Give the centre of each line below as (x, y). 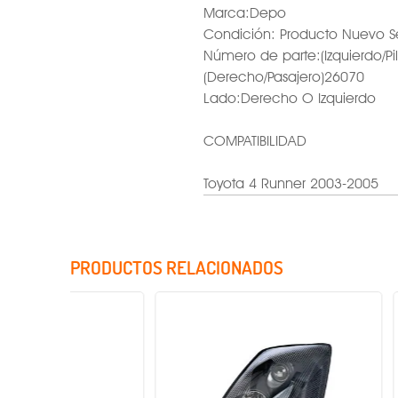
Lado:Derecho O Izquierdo (290, 98)
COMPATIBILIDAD (255, 140)
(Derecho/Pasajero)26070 (284, 76)
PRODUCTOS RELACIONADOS (177, 267)
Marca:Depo (245, 12)
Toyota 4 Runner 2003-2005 (291, 183)
